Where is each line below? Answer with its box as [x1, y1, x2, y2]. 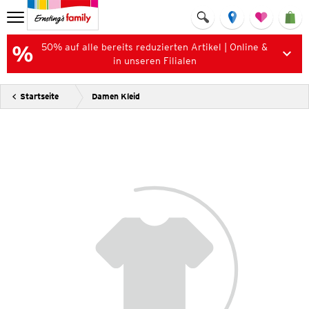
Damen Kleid [92, 91, 140, 101]
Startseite [20, 91, 59, 101]
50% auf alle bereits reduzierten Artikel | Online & [41, 41, 268, 52]
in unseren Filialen [112, 55, 197, 66]
